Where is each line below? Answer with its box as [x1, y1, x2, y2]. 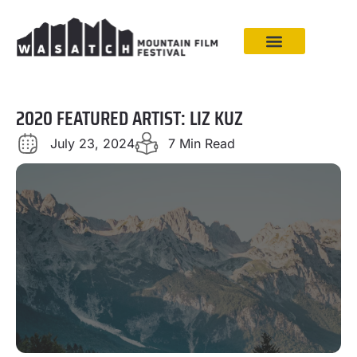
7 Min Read [168, 135, 235, 151]
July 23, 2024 [49, 135, 135, 151]
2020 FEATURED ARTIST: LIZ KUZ [16, 103, 243, 134]
